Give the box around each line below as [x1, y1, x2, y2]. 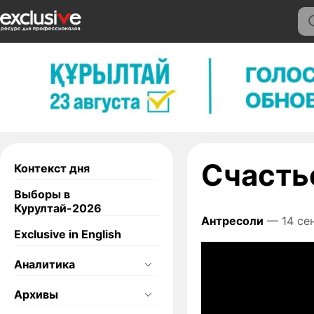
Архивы [14, 287, 58, 301]
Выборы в [14, 186, 70, 201]
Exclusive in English [14, 226, 121, 241]
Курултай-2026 [14, 200, 102, 215]
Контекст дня [14, 161, 90, 175]
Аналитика [14, 257, 75, 271]
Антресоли [201, 213, 264, 228]
